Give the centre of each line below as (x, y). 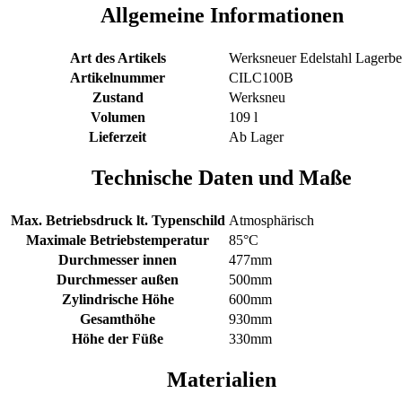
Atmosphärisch (271, 220)
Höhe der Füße (118, 338)
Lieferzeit (118, 136)
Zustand (118, 97)
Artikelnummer (118, 77)
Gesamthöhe (118, 319)
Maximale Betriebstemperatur (118, 240)
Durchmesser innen (118, 259)
